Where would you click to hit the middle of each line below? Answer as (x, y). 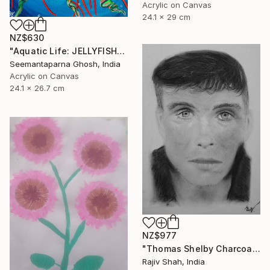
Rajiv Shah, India (174, 261)
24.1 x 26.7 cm (37, 88)
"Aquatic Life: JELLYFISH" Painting (121, 51)
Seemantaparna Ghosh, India (65, 64)
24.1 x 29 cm (166, 17)
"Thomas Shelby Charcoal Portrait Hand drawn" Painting (256, 248)
